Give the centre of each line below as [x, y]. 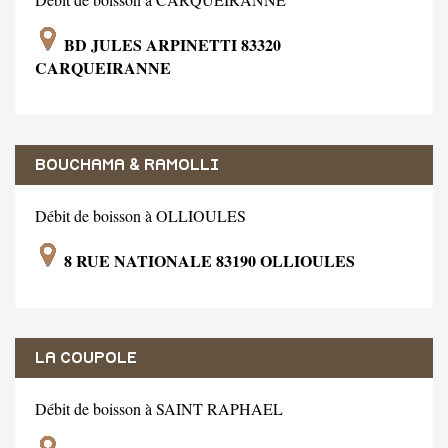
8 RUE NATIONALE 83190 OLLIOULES [207, 260]
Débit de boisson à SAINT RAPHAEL [159, 408]
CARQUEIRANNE [103, 67]
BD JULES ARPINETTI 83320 [170, 44]
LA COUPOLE [86, 357]
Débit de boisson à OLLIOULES [140, 215]
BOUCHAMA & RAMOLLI [127, 164]
